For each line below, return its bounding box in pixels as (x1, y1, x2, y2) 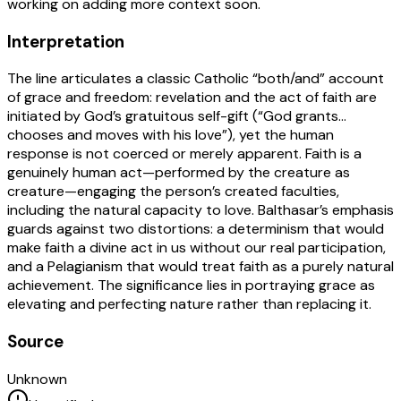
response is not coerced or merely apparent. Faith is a (7, 144, 362, 164)
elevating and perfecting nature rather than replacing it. (7, 294, 371, 314)
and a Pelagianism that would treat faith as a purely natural (7, 257, 394, 277)
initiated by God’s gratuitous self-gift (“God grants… (7, 107, 346, 126)
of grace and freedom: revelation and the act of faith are (7, 88, 377, 107)
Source (7, 329, 64, 353)
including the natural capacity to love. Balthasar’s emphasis (7, 200, 394, 220)
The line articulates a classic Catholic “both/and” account (7, 69, 384, 89)
